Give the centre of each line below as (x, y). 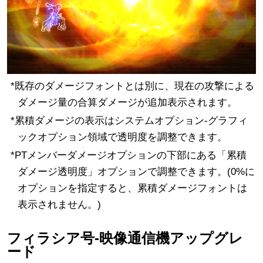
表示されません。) (59, 204)
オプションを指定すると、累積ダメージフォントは (132, 188)
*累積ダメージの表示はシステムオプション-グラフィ (129, 120)
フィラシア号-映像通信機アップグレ (125, 238)
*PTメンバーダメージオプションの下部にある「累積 (128, 155)
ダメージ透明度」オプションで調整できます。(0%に (136, 171)
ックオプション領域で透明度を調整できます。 (122, 137)
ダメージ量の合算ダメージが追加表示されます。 (127, 102)
